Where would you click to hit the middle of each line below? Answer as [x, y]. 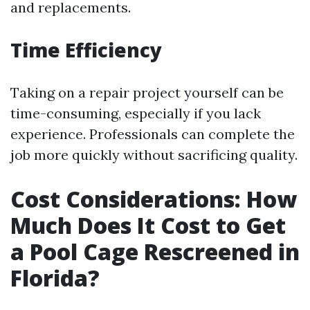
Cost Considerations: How [154, 199]
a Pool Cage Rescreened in [155, 252]
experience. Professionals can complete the [153, 134]
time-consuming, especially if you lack [136, 113]
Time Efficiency [86, 50]
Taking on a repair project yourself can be [147, 92]
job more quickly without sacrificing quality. [154, 155]
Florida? [55, 278]
